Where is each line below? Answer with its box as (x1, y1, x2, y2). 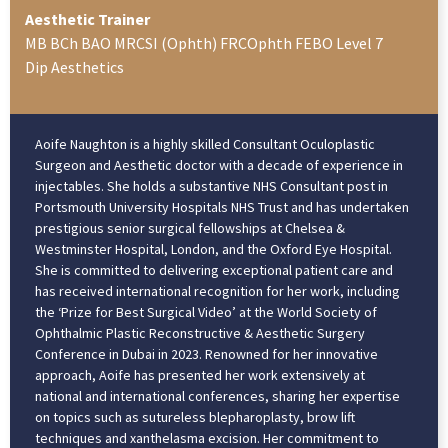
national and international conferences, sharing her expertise (35, 386, 400, 405)
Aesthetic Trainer (25, 8, 150, 29)
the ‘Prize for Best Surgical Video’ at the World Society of (35, 302, 377, 321)
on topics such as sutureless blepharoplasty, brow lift (35, 407, 355, 426)
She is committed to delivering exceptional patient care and (35, 260, 393, 279)
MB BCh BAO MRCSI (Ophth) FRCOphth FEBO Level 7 (25, 32, 383, 53)
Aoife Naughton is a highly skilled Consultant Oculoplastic (35, 134, 375, 153)
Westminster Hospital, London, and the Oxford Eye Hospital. (35, 239, 392, 258)
